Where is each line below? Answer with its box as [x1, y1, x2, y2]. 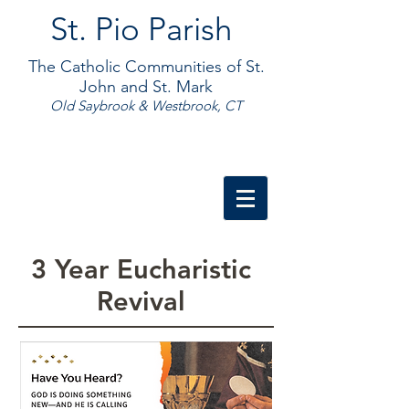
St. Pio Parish [49, 9, 232, 48]
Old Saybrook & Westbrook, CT [49, 97, 243, 114]
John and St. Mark [79, 77, 213, 97]
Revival [96, 285, 185, 317]
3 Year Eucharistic [30, 253, 251, 285]
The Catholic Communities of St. [27, 57, 265, 77]
